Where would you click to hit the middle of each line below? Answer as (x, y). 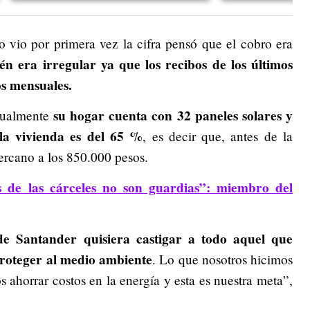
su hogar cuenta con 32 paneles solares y (173, 115)
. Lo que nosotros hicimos (223, 259)
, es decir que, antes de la (218, 136)
